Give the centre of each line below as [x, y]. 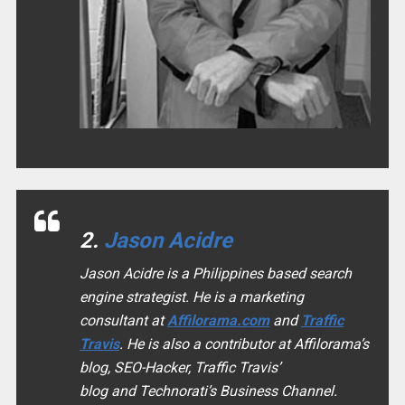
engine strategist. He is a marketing [191, 297]
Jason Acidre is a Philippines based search [215, 274]
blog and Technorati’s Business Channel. [208, 391]
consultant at [123, 321]
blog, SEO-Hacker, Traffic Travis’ [179, 368]
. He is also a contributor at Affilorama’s [244, 344]
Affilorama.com [218, 321]
